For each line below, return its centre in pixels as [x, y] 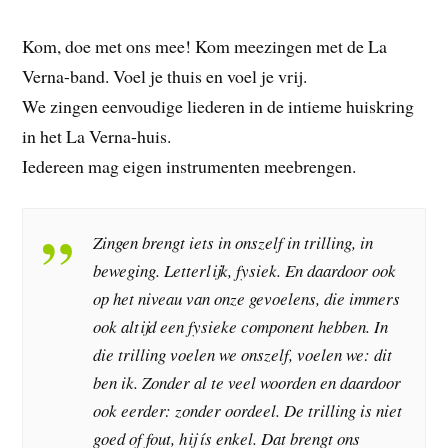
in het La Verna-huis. [97, 135]
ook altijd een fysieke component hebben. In [241, 326]
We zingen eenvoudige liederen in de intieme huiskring [218, 105]
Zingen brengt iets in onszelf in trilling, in [233, 242]
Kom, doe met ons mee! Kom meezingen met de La [205, 45]
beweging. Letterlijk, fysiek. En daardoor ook [245, 270]
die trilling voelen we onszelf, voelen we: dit [243, 354]
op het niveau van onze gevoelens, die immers [247, 298]
